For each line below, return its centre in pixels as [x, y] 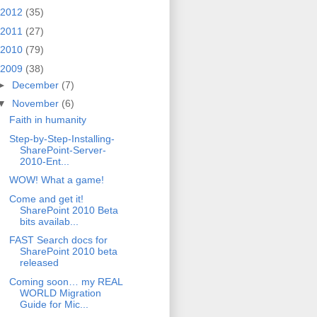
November [36, 104]
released [39, 263]
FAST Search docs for [58, 240]
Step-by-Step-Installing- [62, 138]
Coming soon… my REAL [65, 281]
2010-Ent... [44, 161]
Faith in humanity [47, 120]
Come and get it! [46, 198]
